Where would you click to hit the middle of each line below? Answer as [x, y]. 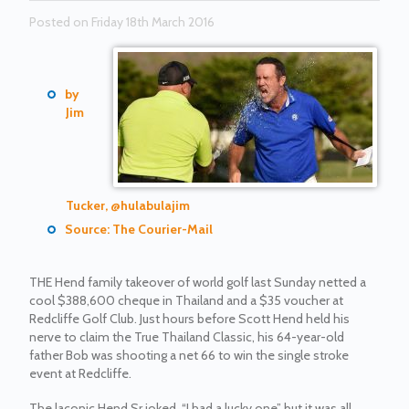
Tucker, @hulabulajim [128, 205]
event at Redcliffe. [81, 373]
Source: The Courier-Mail [139, 229]
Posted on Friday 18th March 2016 [122, 22]
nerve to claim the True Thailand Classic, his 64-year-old [187, 337]
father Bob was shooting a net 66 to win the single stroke [189, 355]
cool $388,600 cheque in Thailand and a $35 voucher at [187, 300]
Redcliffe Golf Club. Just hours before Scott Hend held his [190, 319]
